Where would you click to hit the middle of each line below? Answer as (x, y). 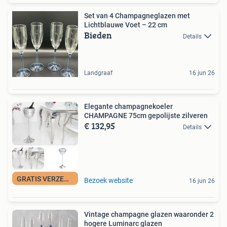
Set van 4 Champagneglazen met (137, 15)
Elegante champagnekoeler (128, 106)
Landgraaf (98, 73)
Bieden (98, 35)
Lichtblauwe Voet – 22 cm (126, 25)
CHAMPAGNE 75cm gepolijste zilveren (146, 115)
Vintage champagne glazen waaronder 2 (149, 214)
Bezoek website (108, 180)
